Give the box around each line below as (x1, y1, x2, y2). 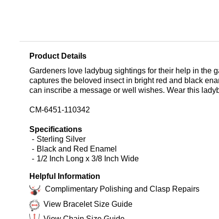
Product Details (29, 51, 87, 60)
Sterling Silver (37, 134, 86, 143)
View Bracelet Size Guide (44, 199, 132, 208)
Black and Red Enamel (37, 144, 117, 153)
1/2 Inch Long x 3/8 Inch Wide (37, 154, 139, 163)
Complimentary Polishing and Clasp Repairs (45, 184, 199, 193)
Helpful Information (29, 172, 100, 180)
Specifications (29, 125, 82, 133)
